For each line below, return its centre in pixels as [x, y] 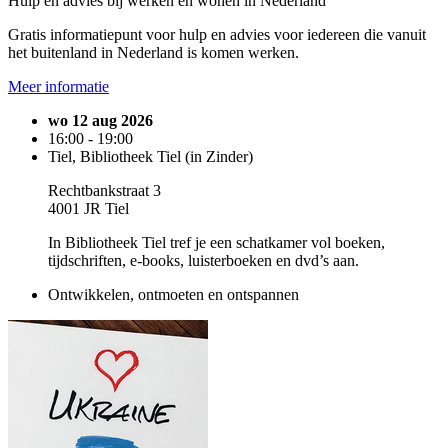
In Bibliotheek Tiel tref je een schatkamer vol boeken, [216, 242]
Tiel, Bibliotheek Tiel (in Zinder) [150, 156]
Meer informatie [58, 86]
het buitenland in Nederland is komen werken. [153, 52]
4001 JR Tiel [88, 208]
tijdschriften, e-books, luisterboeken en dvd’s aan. [203, 260]
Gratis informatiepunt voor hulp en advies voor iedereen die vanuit [217, 34]
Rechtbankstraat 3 [104, 190]
